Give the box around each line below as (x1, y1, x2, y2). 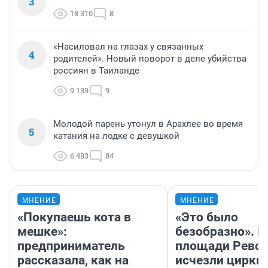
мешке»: (17, 224, 67, 239)
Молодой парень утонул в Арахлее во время (53, 118, 243, 130)
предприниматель (17, 239, 125, 254)
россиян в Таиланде (53, 65, 139, 77)
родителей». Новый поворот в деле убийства (53, 53, 246, 65)
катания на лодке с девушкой (53, 130, 179, 142)
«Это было (175, 210, 238, 225)
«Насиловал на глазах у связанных (53, 41, 203, 53)
